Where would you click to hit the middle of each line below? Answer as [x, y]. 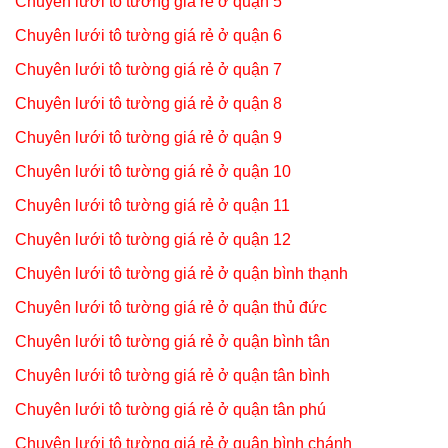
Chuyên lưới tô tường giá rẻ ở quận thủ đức [171, 307]
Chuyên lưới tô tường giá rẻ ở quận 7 [148, 69]
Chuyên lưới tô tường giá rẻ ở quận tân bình [172, 375]
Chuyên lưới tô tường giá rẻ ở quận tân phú [170, 409]
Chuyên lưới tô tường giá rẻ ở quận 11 [152, 205]
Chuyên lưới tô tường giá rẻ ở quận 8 [148, 103]
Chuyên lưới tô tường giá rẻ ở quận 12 [153, 239]
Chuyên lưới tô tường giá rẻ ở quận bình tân [172, 341]
